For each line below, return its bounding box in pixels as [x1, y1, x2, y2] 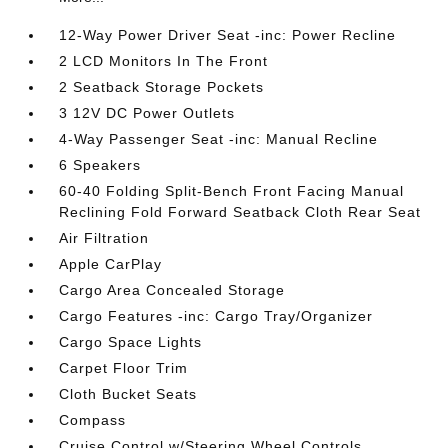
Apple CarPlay [59, 256, 163, 272]
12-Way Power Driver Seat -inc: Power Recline [59, 27, 397, 43]
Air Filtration [59, 230, 150, 246]
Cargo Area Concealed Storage [59, 282, 286, 298]
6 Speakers [59, 157, 142, 173]
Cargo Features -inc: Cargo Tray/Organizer [59, 308, 374, 324]
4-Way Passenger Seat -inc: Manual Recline [59, 131, 379, 147]
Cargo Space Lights [59, 334, 203, 350]
